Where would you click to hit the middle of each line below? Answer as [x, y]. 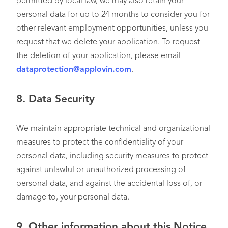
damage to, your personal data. [73, 197]
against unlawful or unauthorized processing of [101, 170]
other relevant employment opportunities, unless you [112, 28]
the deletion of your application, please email [98, 56]
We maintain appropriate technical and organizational [113, 129]
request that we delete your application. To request [108, 42]
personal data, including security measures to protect [112, 156]
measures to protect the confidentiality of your [100, 142]
